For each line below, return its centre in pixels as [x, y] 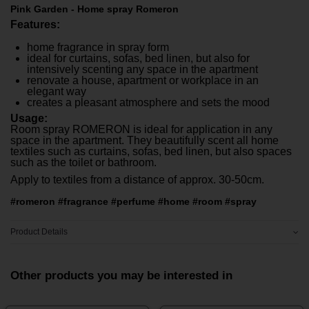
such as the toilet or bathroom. [83, 162]
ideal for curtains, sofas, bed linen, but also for [138, 58]
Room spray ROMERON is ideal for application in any [141, 129]
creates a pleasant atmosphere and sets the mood [148, 102]
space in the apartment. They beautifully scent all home [144, 140]
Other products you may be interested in [121, 275]
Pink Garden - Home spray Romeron [94, 9]
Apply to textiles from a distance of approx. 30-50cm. [137, 180]
